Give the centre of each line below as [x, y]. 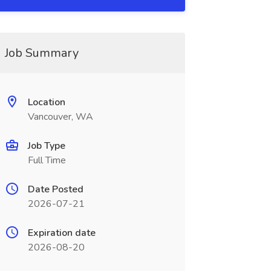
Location [46, 102]
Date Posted [55, 189]
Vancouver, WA [60, 117]
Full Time [47, 160]
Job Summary [41, 53]
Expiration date [61, 233]
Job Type [46, 146]
